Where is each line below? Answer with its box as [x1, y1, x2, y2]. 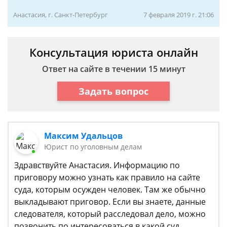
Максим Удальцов [44, 130, 123, 141]
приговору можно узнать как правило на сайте [14, 172, 200, 183]
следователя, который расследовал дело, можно [14, 208, 206, 220]
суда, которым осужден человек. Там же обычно [14, 184, 206, 196]
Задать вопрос [79, 85, 148, 97]
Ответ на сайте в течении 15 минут [42, 63, 185, 74]
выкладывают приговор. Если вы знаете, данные [14, 196, 206, 208]
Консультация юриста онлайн [29, 45, 198, 60]
